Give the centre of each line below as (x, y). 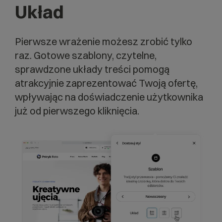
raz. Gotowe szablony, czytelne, (86, 55)
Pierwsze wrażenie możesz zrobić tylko (104, 42)
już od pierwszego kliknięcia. (77, 111)
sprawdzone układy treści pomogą (92, 69)
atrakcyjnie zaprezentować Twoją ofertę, (106, 83)
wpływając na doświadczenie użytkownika (109, 97)
